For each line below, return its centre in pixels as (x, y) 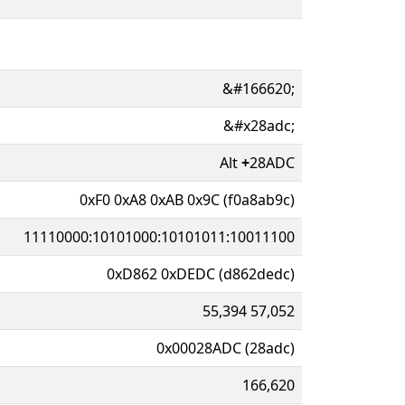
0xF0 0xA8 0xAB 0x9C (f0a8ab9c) (187, 199)
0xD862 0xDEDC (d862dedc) (201, 273)
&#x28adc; (259, 125)
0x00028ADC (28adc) (226, 348)
